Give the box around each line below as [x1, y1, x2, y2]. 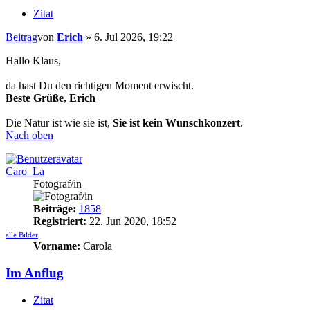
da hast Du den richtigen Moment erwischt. [6, 80, 194, 92]
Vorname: [33, 240, 80, 253]
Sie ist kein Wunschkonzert [113, 117, 240, 129]
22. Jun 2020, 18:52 [86, 215, 176, 228]
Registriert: [33, 215, 86, 228]
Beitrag [6, 31, 37, 44]
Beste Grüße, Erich [6, 92, 95, 104]
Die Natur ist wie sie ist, [6, 117, 113, 129]
